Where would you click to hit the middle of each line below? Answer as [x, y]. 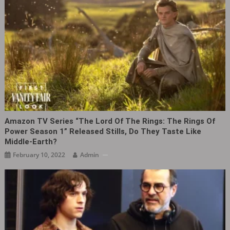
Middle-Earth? [31, 142]
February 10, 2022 [39, 155]
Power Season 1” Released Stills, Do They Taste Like [103, 132]
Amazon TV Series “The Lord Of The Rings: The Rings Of [110, 121]
